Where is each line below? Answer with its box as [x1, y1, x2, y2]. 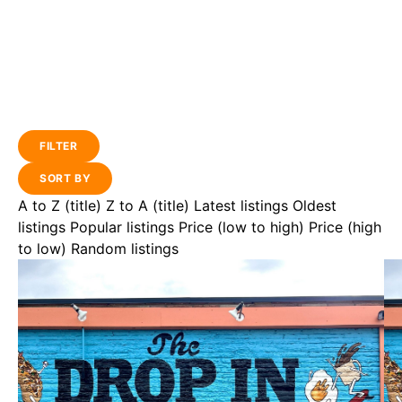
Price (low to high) [179, 218, 304, 236]
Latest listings [194, 197, 288, 214]
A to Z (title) [18, 197, 101, 214]
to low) [18, 240, 66, 258]
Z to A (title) [106, 197, 189, 214]
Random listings [71, 240, 179, 258]
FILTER [39, 139, 78, 153]
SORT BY [39, 171, 92, 185]
